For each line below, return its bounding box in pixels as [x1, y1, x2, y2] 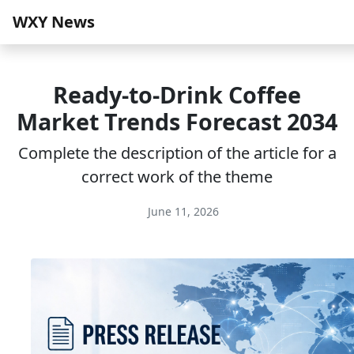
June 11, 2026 [145, 204, 219, 219]
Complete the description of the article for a [17, 142, 337, 164]
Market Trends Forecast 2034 [17, 106, 337, 137]
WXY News [13, 11, 95, 32]
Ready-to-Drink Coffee [53, 79, 301, 110]
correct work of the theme [81, 166, 273, 187]
